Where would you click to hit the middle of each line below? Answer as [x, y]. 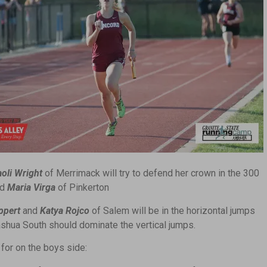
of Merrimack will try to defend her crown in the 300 [151, 173]
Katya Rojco [65, 210]
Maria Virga [31, 188]
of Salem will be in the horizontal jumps [172, 210]
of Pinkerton [82, 188]
